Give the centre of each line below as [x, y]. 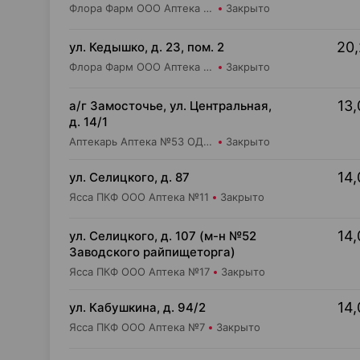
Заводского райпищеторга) [152, 252]
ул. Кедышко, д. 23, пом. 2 [147, 47]
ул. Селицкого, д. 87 [129, 177]
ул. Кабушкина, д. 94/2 [137, 307]
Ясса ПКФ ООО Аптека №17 [139, 272]
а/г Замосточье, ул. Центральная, [170, 106]
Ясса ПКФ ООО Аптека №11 [139, 197]
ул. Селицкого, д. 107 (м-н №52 [163, 236]
